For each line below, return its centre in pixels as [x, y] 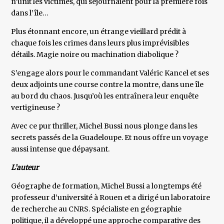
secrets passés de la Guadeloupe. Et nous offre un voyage [110, 138]
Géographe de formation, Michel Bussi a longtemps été [106, 186]
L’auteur [25, 168]
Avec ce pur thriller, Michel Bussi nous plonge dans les [104, 126]
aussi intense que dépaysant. [60, 149]
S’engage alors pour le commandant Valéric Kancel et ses [110, 73]
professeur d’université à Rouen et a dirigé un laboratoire [111, 198]
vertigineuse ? [36, 108]
